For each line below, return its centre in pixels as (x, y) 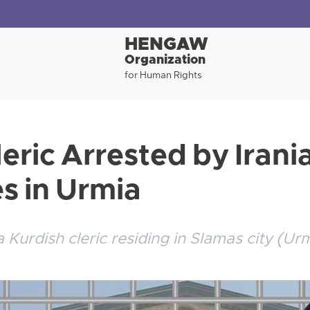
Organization (165, 61)
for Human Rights (163, 76)
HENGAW (166, 45)
